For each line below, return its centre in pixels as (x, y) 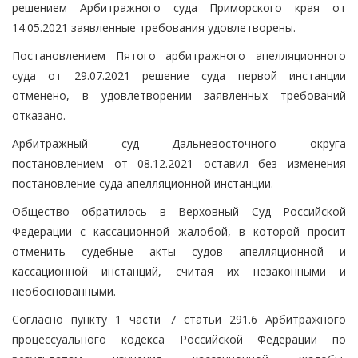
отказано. (39, 115)
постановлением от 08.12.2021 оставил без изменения (179, 163)
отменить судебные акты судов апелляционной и (179, 251)
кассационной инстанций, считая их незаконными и (179, 271)
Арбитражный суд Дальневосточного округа (179, 143)
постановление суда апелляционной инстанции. (143, 183)
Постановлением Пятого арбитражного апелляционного (179, 55)
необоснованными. (64, 291)
